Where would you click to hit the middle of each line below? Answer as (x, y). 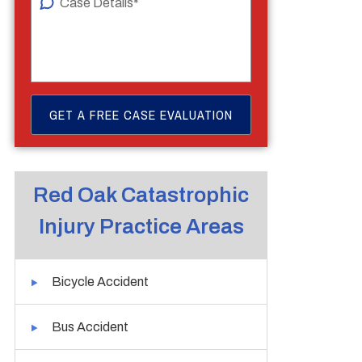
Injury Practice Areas (141, 226)
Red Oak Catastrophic (141, 195)
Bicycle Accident (101, 282)
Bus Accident (90, 327)
